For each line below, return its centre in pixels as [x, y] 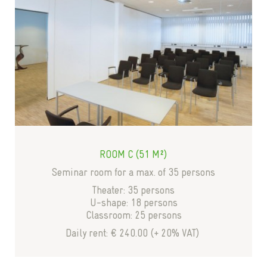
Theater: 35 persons [133, 190]
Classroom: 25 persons [133, 215]
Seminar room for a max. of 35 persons [133, 172]
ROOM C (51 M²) [133, 154]
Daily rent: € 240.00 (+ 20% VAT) [133, 233]
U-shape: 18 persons [133, 202]
